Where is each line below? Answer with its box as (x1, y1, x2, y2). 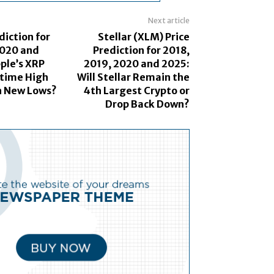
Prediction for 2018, (92, 44, 190, 57)
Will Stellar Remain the (76, 71, 190, 84)
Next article (147, 16, 190, 26)
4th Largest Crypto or (83, 84, 190, 97)
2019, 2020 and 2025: (83, 57, 190, 70)
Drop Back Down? (105, 98, 190, 111)
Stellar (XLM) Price (97, 31, 190, 43)
